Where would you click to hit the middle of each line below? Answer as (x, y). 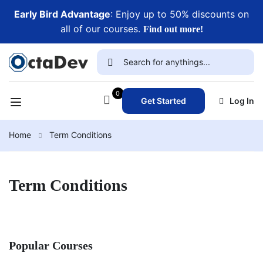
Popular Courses (51, 245)
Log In (242, 101)
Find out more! (173, 29)
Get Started (163, 100)
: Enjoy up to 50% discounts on (180, 14)
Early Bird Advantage (62, 14)
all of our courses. (102, 29)
